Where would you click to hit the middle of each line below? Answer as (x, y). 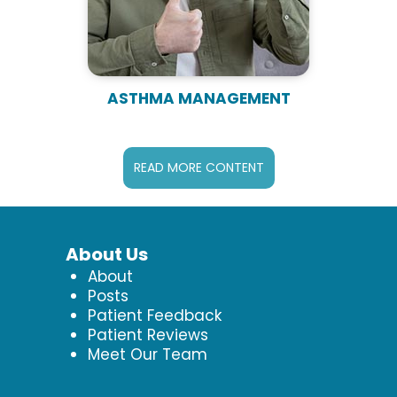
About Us (106, 254)
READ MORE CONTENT (198, 167)
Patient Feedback (154, 315)
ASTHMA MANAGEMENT (198, 98)
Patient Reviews (148, 335)
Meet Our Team (147, 354)
